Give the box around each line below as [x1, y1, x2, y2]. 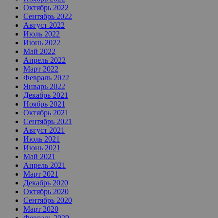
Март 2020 [23, 205, 58, 214]
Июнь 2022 [23, 38, 60, 47]
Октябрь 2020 [23, 187, 69, 196]
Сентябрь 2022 [23, 12, 72, 21]
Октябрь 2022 [23, 3, 69, 12]
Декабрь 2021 [23, 91, 68, 100]
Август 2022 [23, 21, 65, 30]
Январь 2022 [23, 82, 65, 91]
